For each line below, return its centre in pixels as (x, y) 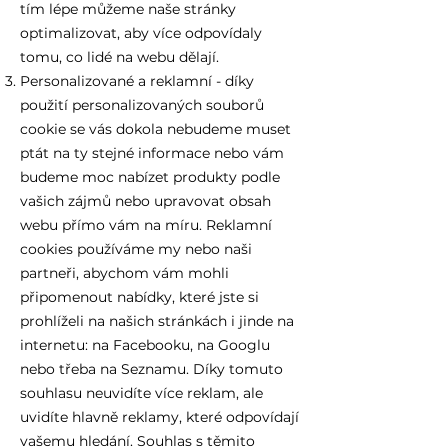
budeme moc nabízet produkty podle (150, 177)
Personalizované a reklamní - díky (137, 81)
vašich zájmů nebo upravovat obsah (145, 201)
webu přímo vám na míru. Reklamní (146, 225)
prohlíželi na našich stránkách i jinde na (157, 321)
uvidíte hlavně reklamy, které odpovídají (159, 417)
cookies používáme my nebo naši (136, 249)
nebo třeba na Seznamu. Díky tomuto (151, 369)
